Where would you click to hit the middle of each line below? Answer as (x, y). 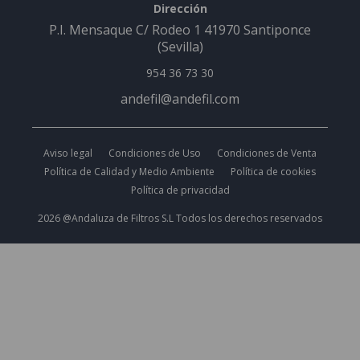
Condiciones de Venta (267, 153)
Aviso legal (68, 153)
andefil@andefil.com (180, 98)
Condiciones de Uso (155, 153)
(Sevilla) (180, 46)
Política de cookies (273, 171)
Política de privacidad (180, 190)
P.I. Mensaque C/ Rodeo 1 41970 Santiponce (180, 29)
